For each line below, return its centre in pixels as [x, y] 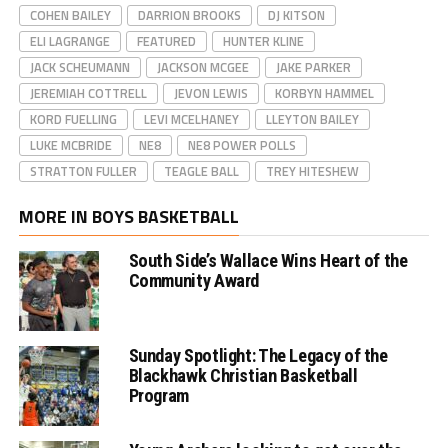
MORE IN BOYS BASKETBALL [128, 216]
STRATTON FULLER [83, 170]
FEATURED [166, 40]
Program [158, 395]
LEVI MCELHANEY [191, 118]
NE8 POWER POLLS [241, 144]
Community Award [194, 280]
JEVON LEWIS [210, 92]
